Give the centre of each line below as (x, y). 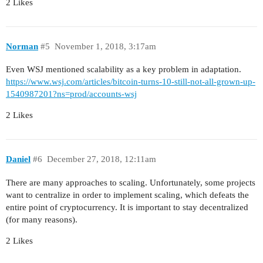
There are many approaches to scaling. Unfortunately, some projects (131, 182)
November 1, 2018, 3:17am (105, 46)
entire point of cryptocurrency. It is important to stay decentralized (127, 207)
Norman (22, 46)
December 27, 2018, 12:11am (101, 159)
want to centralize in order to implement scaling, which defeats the (127, 195)
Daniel (18, 159)
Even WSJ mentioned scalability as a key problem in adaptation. (124, 70)
